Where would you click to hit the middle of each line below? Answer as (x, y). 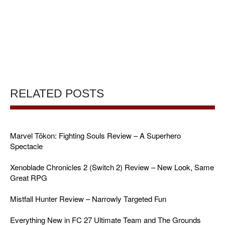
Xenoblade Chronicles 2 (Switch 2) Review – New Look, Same (112, 167)
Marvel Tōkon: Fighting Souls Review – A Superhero (95, 136)
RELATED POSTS (57, 94)
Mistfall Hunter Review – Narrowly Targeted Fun (88, 199)
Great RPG (29, 178)
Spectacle (26, 146)
